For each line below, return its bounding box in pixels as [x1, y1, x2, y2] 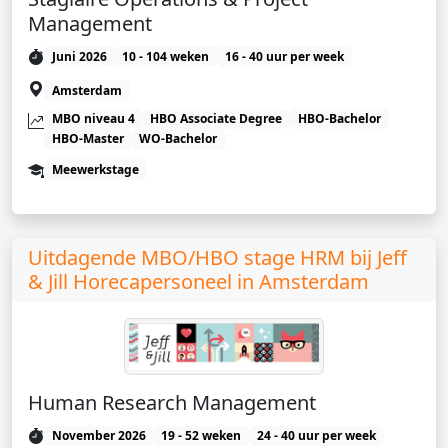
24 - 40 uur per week [256, 427, 376, 445]
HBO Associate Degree [150, 110, 283, 127]
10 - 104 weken [122, 47, 210, 65]
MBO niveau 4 [51, 110, 135, 127]
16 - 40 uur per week [224, 47, 344, 65]
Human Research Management [28, 389, 316, 417]
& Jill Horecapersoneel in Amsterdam [28, 267, 369, 295]
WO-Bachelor [139, 130, 218, 148]
